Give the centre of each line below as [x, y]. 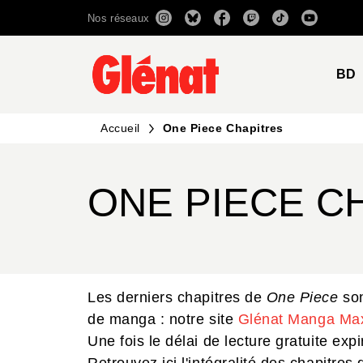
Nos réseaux [119, 18]
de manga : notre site [163, 320]
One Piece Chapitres [223, 128]
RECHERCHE [216, 28]
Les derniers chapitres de [177, 298]
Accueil [120, 128]
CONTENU [323, 28]
